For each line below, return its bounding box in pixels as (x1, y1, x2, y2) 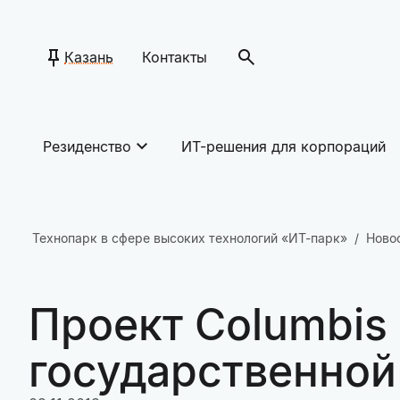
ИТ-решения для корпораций (181, 137, 386, 155)
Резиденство (43, 137, 131, 155)
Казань (64, 48, 113, 66)
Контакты (142, 48, 207, 66)
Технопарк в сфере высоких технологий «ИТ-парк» (32, 230, 347, 246)
